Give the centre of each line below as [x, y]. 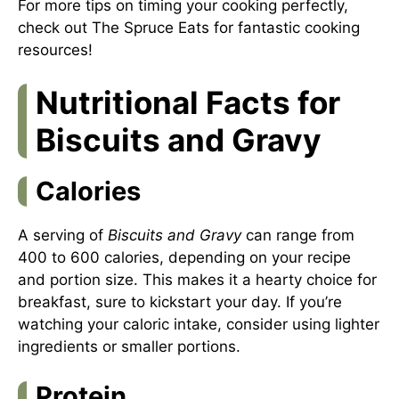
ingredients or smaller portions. [129, 346]
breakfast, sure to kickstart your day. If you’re [180, 302]
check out [55, 27]
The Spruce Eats [151, 27]
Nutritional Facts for [188, 102]
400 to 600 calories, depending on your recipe [184, 257]
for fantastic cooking [285, 27]
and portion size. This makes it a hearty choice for [197, 280]
